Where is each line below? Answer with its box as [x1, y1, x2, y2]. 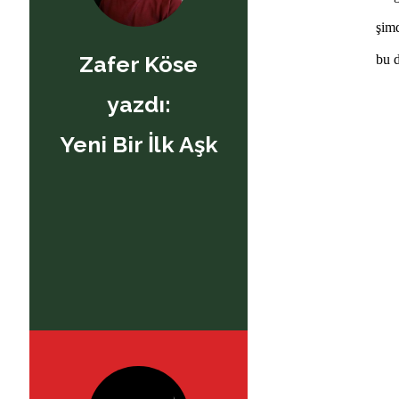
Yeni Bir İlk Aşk [59, 130, 218, 158]
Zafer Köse [79, 50, 198, 77]
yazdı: [106, 90, 171, 118]
